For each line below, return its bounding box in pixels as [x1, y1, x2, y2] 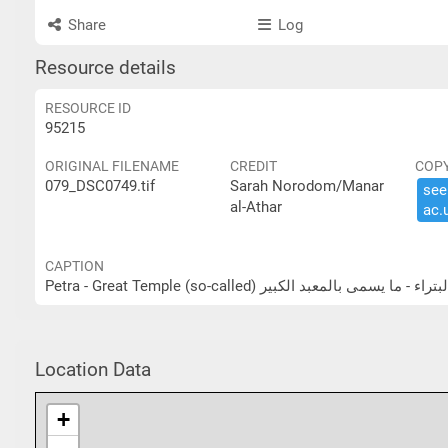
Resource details [35, 57, 176, 79]
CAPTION [45, 258, 104, 274]
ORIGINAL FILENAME [45, 158, 179, 174]
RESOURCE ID [45, 100, 131, 116]
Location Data [35, 358, 151, 381]
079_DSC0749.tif [45, 177, 155, 195]
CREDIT [230, 158, 277, 174]
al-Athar [230, 198, 282, 216]
